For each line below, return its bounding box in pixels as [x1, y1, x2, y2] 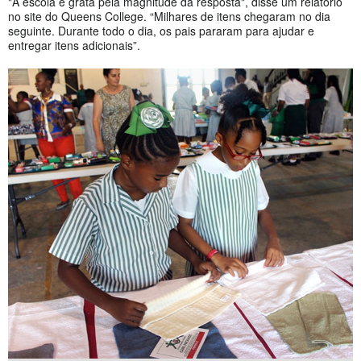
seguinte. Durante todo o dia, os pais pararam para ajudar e [8, 22, 314, 39]
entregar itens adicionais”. [8, 36, 140, 53]
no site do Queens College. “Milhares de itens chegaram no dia [8, 7, 330, 24]
